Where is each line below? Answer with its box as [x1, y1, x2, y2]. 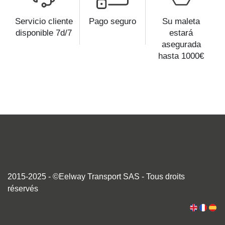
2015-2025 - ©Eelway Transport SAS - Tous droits [8, 172, 185, 181]
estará [169, 28, 193, 38]
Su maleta [162, 17, 200, 26]
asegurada [161, 40, 201, 49]
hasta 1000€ [158, 51, 204, 61]
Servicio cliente [15, 17, 73, 26]
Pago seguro [89, 17, 136, 26]
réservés [8, 184, 38, 193]
